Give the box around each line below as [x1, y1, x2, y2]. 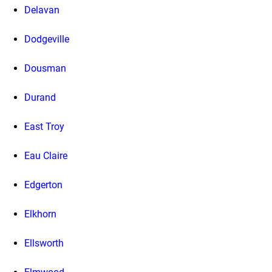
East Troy [24, 121, 64, 133]
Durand [24, 92, 56, 104]
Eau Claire [24, 150, 67, 162]
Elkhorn [24, 208, 56, 220]
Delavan [24, 4, 59, 16]
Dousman [24, 63, 66, 75]
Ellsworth [24, 237, 64, 250]
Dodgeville [24, 33, 69, 46]
